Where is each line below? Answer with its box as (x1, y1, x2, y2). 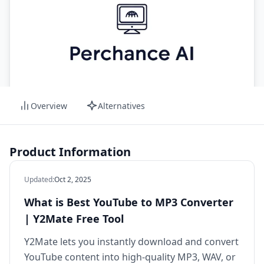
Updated (24, 174, 52, 185)
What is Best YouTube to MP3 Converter (24, 195, 233, 210)
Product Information (9, 144, 131, 160)
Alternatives (98, 100, 145, 111)
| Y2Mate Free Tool (24, 212, 124, 226)
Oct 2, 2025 (54, 174, 91, 185)
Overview (31, 100, 67, 111)
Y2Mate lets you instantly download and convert (24, 235, 239, 249)
